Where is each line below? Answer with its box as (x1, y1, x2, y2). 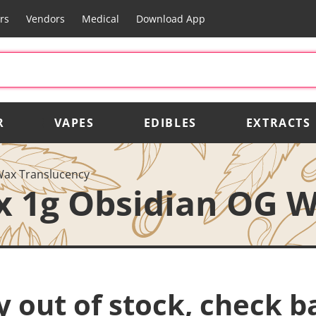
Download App (135, 12, 205, 25)
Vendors (25, 12, 65, 25)
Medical (81, 12, 119, 25)
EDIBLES (143, 114, 197, 130)
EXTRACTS (245, 114, 311, 130)
